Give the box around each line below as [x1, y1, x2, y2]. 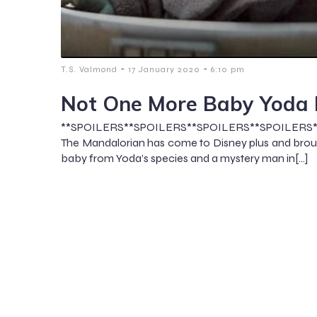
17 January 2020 [128, 64, 200, 75]
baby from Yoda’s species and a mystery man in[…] [61, 151, 308, 166]
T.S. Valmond [61, 64, 117, 75]
